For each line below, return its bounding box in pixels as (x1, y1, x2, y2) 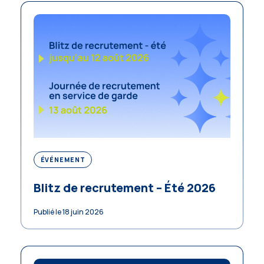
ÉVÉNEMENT (40, 156, 85, 164)
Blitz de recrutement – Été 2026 (34, 180, 216, 196)
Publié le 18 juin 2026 (34, 207, 104, 217)
